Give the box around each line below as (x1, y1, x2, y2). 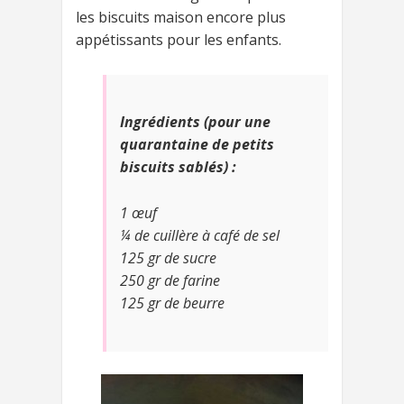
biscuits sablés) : (120, 157, 236, 178)
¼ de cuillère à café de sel (120, 225, 280, 246)
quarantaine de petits (120, 134, 274, 155)
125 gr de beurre (120, 293, 225, 314)
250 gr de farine (120, 271, 220, 291)
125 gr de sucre (120, 248, 216, 269)
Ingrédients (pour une (120, 112, 271, 133)
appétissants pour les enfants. (76, 30, 281, 50)
